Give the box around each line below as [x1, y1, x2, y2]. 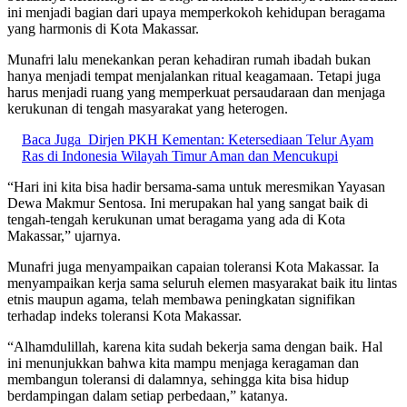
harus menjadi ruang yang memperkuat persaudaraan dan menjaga [7, 84, 385, 100]
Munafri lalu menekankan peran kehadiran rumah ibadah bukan [7, 51, 371, 67]
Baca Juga [22, 131, 81, 147]
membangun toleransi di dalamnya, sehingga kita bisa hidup [7, 371, 349, 387]
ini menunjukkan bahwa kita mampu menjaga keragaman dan [7, 354, 359, 371]
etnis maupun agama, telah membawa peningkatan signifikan [7, 291, 355, 307]
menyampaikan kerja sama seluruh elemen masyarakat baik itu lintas [7, 274, 397, 291]
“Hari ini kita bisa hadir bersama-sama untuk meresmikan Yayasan [7, 178, 385, 194]
